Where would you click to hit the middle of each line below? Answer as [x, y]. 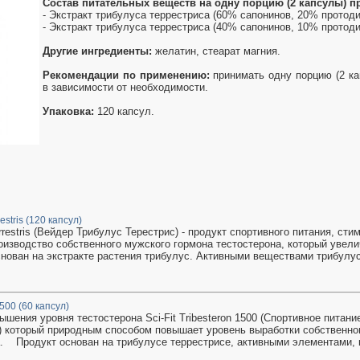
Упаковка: [68, 111]
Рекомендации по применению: [126, 75]
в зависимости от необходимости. [125, 87]
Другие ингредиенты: [97, 51]
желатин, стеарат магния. [216, 51]
